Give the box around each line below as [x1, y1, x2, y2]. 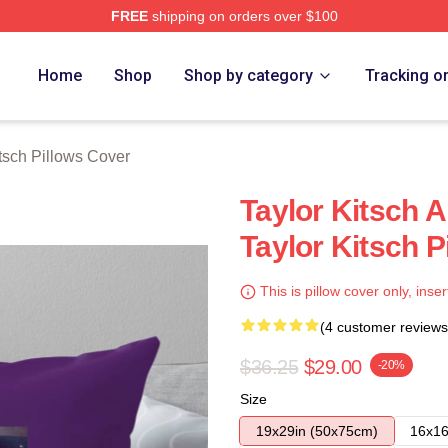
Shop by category [184, 66, 314, 85]
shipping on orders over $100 [147, 8, 338, 24]
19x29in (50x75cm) [256, 423, 378, 439]
